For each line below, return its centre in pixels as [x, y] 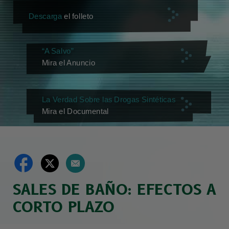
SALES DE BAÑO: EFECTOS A [114, 190]
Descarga [45, 16]
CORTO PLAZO [64, 207]
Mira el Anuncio [68, 63]
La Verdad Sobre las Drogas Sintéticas [108, 100]
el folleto [78, 16]
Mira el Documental [75, 111]
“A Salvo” [58, 51]
